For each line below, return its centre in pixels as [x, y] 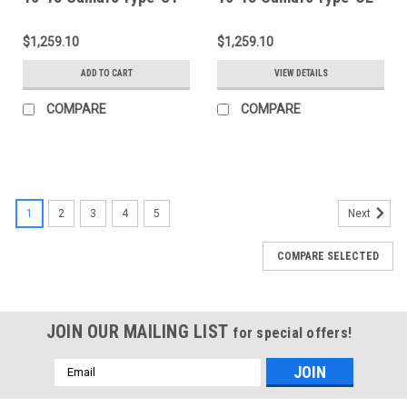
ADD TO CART [106, 73]
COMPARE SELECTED [328, 256]
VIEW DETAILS [301, 73]
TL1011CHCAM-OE [282, 33]
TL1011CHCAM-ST [88, 33]
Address [78, 386]
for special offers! [293, 333]
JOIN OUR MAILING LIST [139, 331]
